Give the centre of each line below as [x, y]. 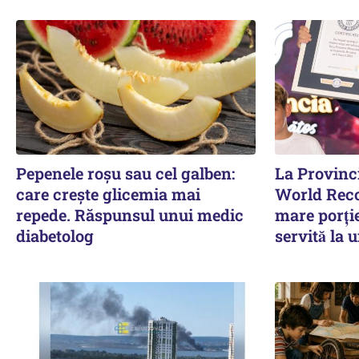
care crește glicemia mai [108, 194]
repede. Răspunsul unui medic [130, 214]
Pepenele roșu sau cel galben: [125, 173]
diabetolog [55, 235]
